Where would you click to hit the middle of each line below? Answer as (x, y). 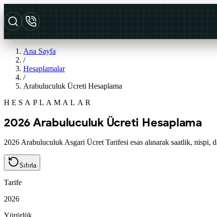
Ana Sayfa (39, 51)
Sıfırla (28, 165)
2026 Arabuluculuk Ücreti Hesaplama (103, 122)
